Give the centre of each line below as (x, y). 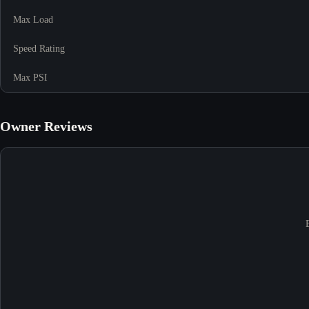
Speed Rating (39, 48)
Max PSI (30, 77)
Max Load (33, 19)
